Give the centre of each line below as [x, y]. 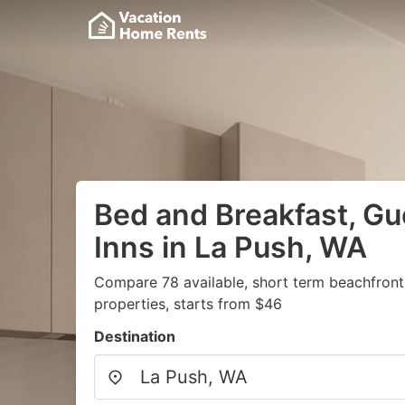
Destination [135, 336]
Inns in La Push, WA [231, 247]
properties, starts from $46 [188, 304]
